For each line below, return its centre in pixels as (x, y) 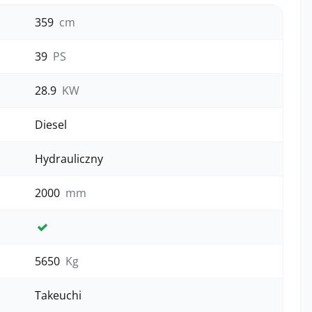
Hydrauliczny (69, 159)
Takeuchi (58, 295)
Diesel (51, 125)
